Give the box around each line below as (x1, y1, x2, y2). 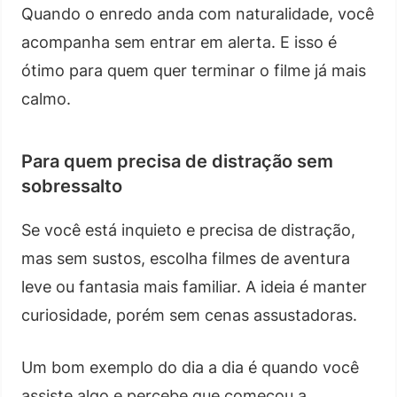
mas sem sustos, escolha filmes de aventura (21, 248, 350, 268)
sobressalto (21, 175, 122, 197)
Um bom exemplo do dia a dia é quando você (21, 357, 359, 377)
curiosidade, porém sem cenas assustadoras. (21, 305, 357, 324)
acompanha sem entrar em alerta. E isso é (21, 32, 337, 51)
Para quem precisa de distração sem (21, 150, 333, 172)
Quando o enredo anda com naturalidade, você (21, 4, 374, 23)
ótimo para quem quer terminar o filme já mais (21, 60, 366, 80)
